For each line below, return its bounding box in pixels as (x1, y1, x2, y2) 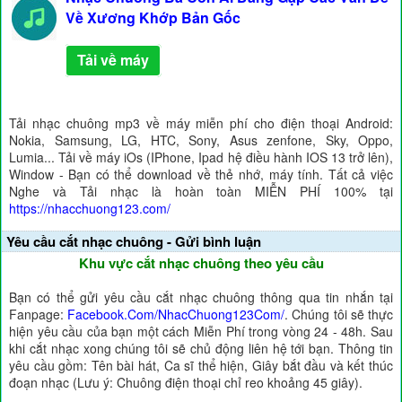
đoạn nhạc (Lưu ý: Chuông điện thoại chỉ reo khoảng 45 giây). (9, 373, 363, 391)
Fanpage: (9, 305, 68, 323)
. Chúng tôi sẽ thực (284, 305, 394, 323)
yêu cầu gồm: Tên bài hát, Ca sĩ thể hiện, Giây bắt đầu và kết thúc (9, 356, 393, 374)
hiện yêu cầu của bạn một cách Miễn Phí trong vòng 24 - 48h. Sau (9, 322, 393, 340)
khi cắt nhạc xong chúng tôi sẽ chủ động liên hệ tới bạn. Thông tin (9, 339, 393, 357)
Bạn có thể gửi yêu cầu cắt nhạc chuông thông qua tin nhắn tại (9, 288, 393, 306)
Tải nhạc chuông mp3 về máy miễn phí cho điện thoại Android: (9, 114, 393, 132)
